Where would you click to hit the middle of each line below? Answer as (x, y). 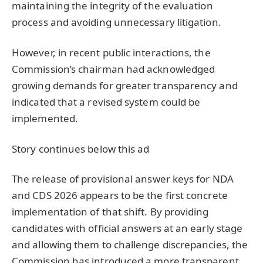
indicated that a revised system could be (106, 102)
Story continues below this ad (81, 149)
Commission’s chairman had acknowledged (114, 69)
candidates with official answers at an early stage (127, 228)
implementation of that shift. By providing (110, 212)
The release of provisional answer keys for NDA (123, 179)
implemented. (45, 118)
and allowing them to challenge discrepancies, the (130, 245)
